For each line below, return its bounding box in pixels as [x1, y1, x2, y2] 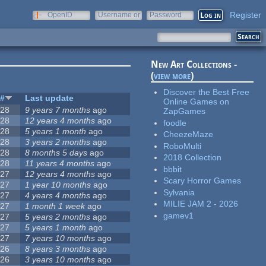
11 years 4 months [25, 159, 95, 169]
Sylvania [163, 187, 195, 197]
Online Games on [163, 97, 230, 107]
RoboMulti [163, 141, 202, 151]
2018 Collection [163, 153, 222, 163]
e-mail [98, 19, 118, 27]
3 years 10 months [25, 255, 96, 265]
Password [150, 11, 182, 19]
